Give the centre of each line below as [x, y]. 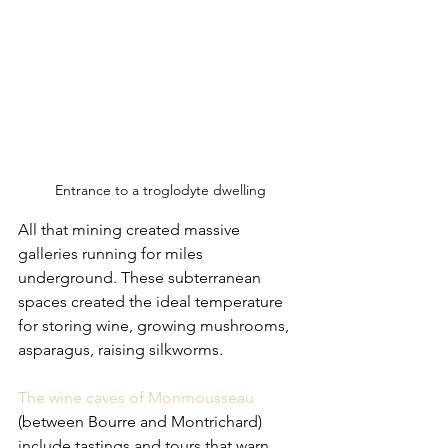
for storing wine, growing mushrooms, [155, 325]
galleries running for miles [112, 253]
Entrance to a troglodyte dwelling [160, 189]
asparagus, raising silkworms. [122, 349]
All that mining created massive [131, 229]
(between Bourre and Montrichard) [142, 421]
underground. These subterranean [141, 277]
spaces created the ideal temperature [152, 301]
